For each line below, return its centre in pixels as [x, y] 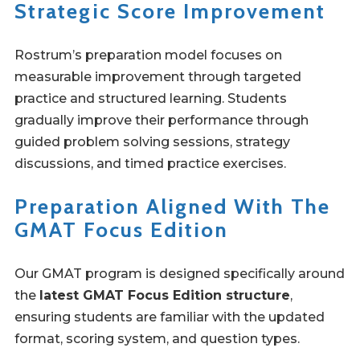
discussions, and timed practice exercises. [150, 164]
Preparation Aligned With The [172, 207]
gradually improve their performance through [162, 121]
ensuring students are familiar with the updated [170, 317]
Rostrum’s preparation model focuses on [148, 55]
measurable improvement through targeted [158, 77]
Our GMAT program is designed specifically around [180, 274]
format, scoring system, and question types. [157, 339]
